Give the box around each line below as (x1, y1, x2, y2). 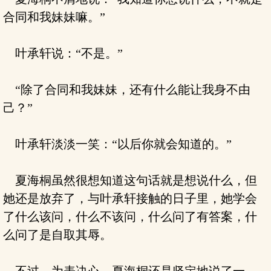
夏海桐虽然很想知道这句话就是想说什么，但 (3, 174, 257, 187)
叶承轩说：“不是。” (3, 47, 123, 60)
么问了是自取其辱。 (3, 228, 112, 241)
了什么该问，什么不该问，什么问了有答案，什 (3, 210, 257, 223)
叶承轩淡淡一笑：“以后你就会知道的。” (3, 137, 232, 151)
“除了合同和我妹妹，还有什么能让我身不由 (3, 83, 250, 96)
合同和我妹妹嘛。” (3, 10, 105, 24)
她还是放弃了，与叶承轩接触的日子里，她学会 (3, 192, 257, 205)
